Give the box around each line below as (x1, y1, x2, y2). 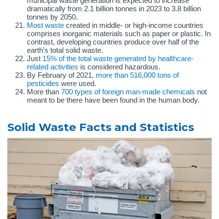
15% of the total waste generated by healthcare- (43, 54, 194, 63)
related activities (27, 63, 78, 71)
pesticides (27, 79, 59, 88)
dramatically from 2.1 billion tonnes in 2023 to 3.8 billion (27, 4, 201, 13)
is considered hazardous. (78, 63, 160, 71)
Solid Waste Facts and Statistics (7, 120, 194, 134)
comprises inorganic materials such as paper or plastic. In (27, 29, 211, 38)
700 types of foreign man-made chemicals (61, 88, 195, 96)
